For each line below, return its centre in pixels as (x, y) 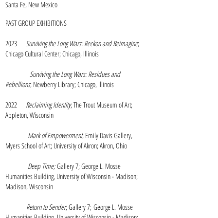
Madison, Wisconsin (29, 186)
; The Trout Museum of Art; (101, 105)
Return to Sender (46, 207)
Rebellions (18, 84)
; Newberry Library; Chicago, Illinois (72, 84)
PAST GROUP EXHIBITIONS (36, 23)
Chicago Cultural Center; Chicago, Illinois (52, 54)
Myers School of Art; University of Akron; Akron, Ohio (66, 145)
